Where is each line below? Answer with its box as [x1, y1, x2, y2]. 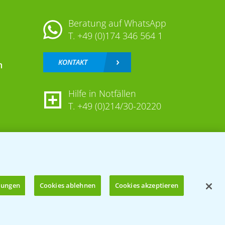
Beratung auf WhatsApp [68, 17, 166, 30]
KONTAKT [58, 57, 87, 67]
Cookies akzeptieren [115, 181, 179, 190]
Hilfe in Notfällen [68, 87, 136, 100]
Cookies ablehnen [39, 181, 95, 190]
